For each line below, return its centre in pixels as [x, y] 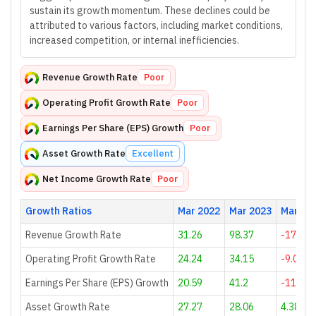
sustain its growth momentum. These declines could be [150, 11]
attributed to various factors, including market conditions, [156, 25]
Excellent [153, 153]
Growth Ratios [58, 211]
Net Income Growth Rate [97, 179]
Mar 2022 [199, 211]
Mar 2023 [250, 211]
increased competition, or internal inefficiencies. [134, 40]
